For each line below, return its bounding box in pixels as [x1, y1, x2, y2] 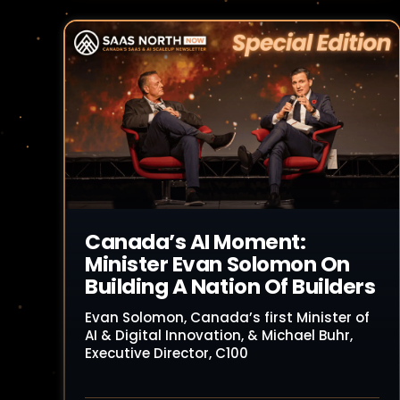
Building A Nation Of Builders [85, 272, 376, 301]
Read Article [108, 131, 196, 149]
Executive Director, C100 [85, 344, 248, 362]
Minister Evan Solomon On [85, 250, 350, 279]
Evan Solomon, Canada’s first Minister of [85, 308, 370, 327]
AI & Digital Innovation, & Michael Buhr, [85, 326, 353, 345]
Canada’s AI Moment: [85, 228, 306, 256]
